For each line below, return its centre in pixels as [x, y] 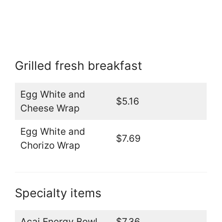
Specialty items [58, 193]
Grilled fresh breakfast [79, 66]
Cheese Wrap [50, 109]
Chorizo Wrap [50, 146]
